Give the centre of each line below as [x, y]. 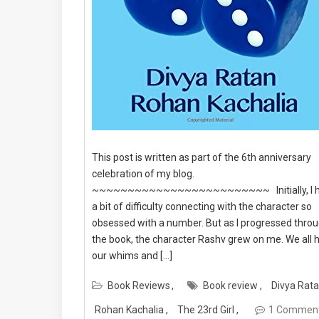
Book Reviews [139, 286]
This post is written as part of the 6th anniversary [202, 157]
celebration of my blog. [143, 174]
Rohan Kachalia [129, 310]
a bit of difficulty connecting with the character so [202, 206]
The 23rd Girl [206, 310]
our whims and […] [132, 256]
